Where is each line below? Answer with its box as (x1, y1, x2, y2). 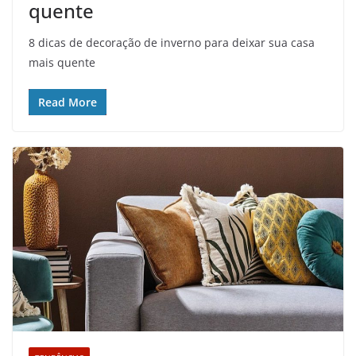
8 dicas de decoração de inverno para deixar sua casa (29, 35, 315, 51)
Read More (38, 95, 97, 110)
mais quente (29, 55, 95, 71)
